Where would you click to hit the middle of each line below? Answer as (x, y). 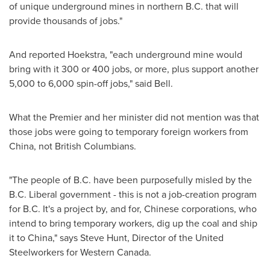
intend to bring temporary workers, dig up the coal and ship (133, 223)
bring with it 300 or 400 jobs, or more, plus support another (134, 69)
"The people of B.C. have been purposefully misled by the (130, 180)
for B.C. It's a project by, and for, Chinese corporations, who (133, 209)
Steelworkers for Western (63, 252)
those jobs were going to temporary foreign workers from (129, 132)
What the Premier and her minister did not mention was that (134, 117)
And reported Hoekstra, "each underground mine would (126, 55)
